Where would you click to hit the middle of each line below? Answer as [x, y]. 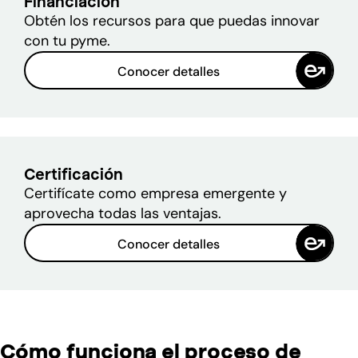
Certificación [74, 174]
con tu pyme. [68, 40]
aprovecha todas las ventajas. [123, 213]
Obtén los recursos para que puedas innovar [172, 20]
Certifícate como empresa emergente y [156, 193]
